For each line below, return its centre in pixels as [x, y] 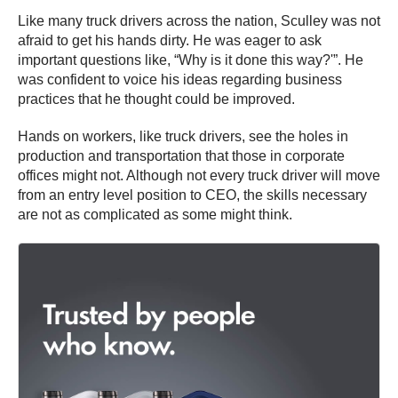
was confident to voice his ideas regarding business [180, 80]
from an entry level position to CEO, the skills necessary [192, 195]
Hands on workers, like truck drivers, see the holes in [183, 137]
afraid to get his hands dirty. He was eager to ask [170, 41]
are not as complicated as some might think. [155, 215]
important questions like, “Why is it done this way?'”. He [191, 60]
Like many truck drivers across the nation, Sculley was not [199, 21]
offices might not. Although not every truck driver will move [199, 176]
